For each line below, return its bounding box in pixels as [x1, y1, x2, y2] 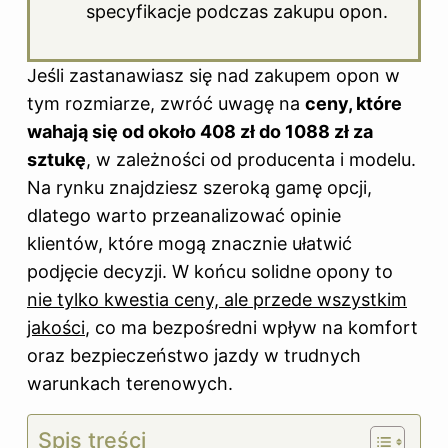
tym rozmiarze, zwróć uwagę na [27, 93, 305, 115]
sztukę [27, 149, 86, 171]
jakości [27, 317, 85, 339]
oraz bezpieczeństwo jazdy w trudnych [27, 345, 361, 367]
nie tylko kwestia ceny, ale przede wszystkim [27, 289, 407, 311]
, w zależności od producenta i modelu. [86, 149, 416, 171]
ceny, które [305, 93, 402, 115]
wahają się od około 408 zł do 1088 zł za [27, 121, 373, 143]
